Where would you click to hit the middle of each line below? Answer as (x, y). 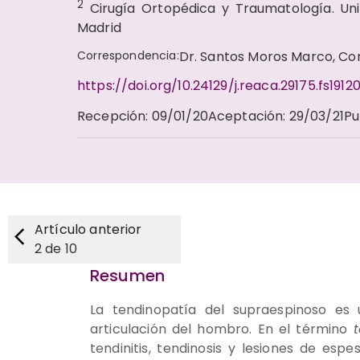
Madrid (99, 27)
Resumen (128, 275)
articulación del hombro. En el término (222, 329)
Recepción (112, 116)
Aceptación (245, 116)
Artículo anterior (88, 229)
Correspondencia (127, 55)
